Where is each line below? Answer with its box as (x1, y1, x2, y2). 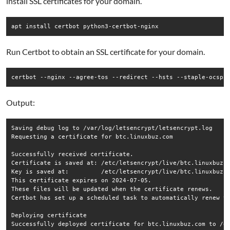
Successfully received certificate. (11, 150, 133, 158)
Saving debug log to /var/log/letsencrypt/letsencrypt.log (11, 124, 213, 131)
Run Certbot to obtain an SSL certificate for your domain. (6, 47, 205, 56)
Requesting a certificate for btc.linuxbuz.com (11, 133, 173, 140)
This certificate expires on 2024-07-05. (11, 177, 151, 184)
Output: (6, 98, 35, 107)
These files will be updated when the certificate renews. (11, 185, 213, 193)
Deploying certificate (11, 212, 87, 219)
